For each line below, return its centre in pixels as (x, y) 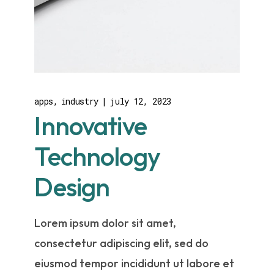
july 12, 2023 (140, 101)
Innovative (91, 125)
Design (72, 187)
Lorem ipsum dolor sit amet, (106, 223)
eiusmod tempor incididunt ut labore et (135, 263)
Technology (97, 156)
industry (80, 101)
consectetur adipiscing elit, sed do (122, 243)
